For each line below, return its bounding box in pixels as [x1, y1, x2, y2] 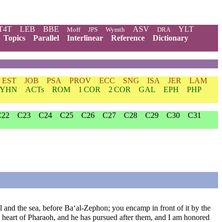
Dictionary [153, 34, 188, 42]
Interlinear [67, 34, 103, 42]
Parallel [33, 34, 59, 42]
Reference [111, 34, 145, 42]
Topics [3, 34, 25, 42]
